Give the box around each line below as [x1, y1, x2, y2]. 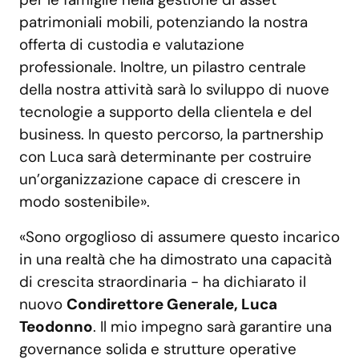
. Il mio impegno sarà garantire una [93, 317, 332, 337]
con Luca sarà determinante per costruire [19, 147, 312, 167]
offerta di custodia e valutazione [19, 34, 244, 55]
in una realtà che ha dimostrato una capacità [19, 249, 332, 270]
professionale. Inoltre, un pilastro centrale [19, 57, 306, 78]
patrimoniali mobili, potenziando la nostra [19, 12, 308, 33]
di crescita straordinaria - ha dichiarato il [19, 272, 306, 292]
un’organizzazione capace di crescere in [19, 169, 301, 190]
